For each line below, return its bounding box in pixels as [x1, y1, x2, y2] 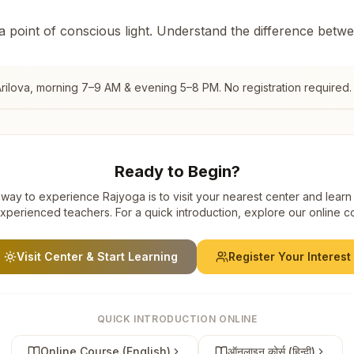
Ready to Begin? [114, 161, 240, 181]
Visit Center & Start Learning [16, 249, 178, 263]
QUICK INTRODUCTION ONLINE [96, 312, 258, 325]
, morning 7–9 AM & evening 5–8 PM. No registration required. [30, 80, 352, 94]
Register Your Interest [228, 249, 351, 263]
